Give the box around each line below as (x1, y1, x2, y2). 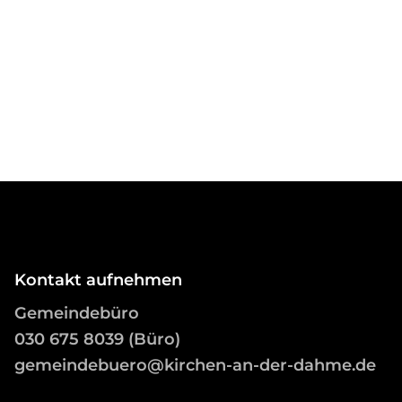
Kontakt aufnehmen (14, 270, 182, 291)
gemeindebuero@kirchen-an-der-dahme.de (14, 355, 376, 376)
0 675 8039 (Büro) (34, 329, 180, 350)
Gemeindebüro (14, 303, 139, 324)
